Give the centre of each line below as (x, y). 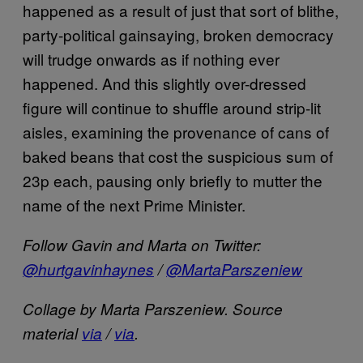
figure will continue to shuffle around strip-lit (172, 107)
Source (258, 308)
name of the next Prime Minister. (134, 204)
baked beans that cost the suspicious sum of (178, 156)
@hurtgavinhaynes (88, 269)
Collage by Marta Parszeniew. (128, 308)
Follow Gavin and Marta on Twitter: (142, 244)
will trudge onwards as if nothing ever (151, 58)
